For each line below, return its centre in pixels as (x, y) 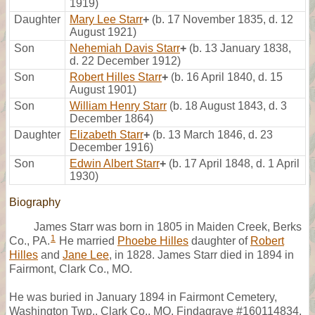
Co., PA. (30, 240)
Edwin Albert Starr (115, 163)
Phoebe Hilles (153, 240)
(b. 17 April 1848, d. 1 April (234, 163)
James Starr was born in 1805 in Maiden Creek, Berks (168, 226)
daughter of (219, 240)
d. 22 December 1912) (125, 60)
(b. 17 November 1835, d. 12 (223, 19)
